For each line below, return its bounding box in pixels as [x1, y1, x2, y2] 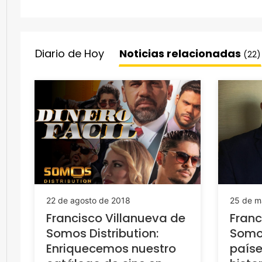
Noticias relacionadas [119, 46, 243, 61]
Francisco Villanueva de [46, 209, 185, 226]
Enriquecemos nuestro [46, 240, 176, 257]
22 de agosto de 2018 [46, 195, 130, 205]
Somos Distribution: [46, 225, 158, 242]
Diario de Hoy [35, 46, 104, 61]
